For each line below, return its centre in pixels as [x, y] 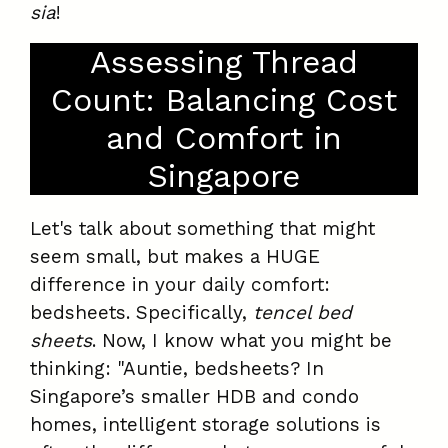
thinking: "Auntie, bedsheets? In [177, 369]
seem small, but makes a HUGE [175, 257]
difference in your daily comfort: [180, 285]
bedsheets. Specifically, [141, 313]
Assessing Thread [224, 62]
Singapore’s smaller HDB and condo [194, 397]
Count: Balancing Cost [224, 100]
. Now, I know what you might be [242, 341]
